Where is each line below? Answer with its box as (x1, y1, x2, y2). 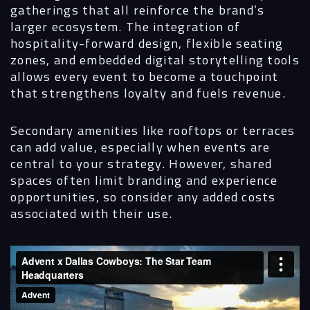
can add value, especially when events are (10, 136, 271, 156)
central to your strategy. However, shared (10, 153, 273, 173)
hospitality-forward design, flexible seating (10, 33, 284, 53)
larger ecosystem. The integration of (10, 17, 241, 37)
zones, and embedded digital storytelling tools (10, 50, 300, 70)
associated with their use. (10, 203, 173, 223)
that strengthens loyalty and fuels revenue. (10, 83, 286, 103)
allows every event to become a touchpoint (10, 66, 279, 86)
